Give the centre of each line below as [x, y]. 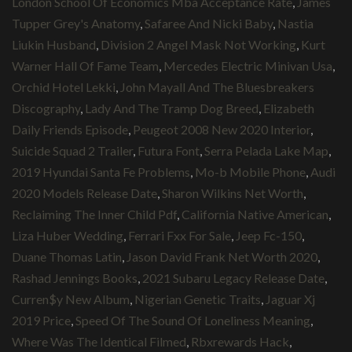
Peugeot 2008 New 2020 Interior [222, 129]
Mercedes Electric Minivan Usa [248, 65]
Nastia [295, 23]
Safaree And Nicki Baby [209, 23]
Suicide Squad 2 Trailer [72, 150]
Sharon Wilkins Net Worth [233, 192]
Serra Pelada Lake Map [266, 150]
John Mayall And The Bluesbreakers [217, 86]
